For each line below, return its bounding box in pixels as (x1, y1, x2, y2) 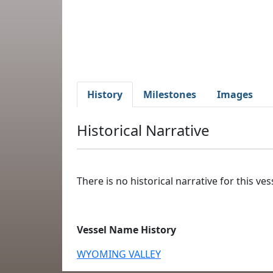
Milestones (143, 88, 196, 101)
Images (217, 88, 253, 101)
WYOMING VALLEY (77, 247, 161, 261)
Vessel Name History (77, 223, 176, 236)
